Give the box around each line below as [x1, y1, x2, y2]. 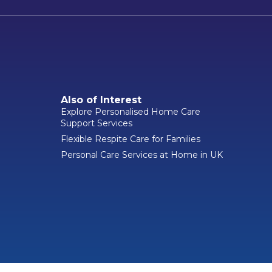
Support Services [61, 117, 132, 129]
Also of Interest [61, 93, 141, 106]
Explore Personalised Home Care [61, 106, 200, 117]
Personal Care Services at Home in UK [61, 149, 223, 160]
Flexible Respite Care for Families [61, 133, 200, 144]
